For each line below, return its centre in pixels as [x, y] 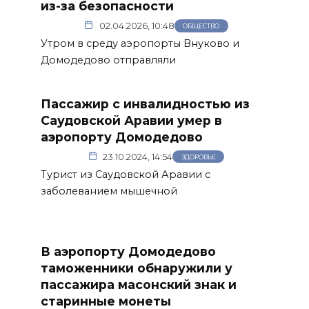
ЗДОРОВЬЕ [198, 157]
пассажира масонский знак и [139, 284]
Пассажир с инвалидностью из [145, 103]
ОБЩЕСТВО [201, 26]
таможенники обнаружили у [137, 268]
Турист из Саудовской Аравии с [126, 174]
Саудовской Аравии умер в [131, 120]
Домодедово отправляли [108, 60]
